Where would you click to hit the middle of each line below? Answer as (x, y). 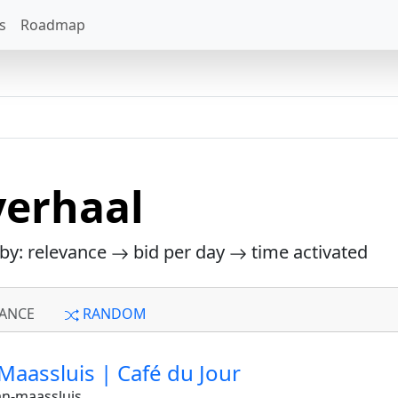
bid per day (179, 252)
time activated (307, 252)
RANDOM (113, 314)
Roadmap (53, 25)
